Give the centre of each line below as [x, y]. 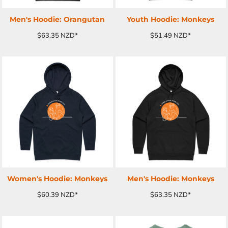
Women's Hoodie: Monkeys [58, 178]
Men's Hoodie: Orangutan [58, 19]
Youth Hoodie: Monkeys [171, 19]
